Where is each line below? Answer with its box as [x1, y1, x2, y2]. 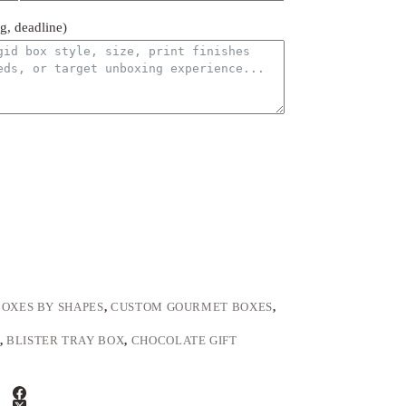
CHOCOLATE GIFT [130, 333, 237, 348]
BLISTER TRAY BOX [5, 333, 125, 348]
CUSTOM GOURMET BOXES [110, 300, 273, 314]
